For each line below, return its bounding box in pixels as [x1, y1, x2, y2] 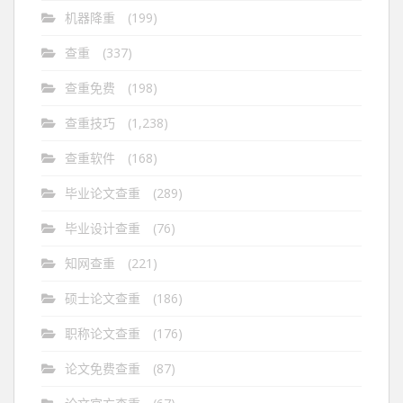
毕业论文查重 [65, 184, 140, 201]
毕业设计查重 [65, 219, 140, 237]
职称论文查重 [65, 325, 140, 342]
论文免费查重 [65, 360, 140, 377]
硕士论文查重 [65, 290, 140, 307]
